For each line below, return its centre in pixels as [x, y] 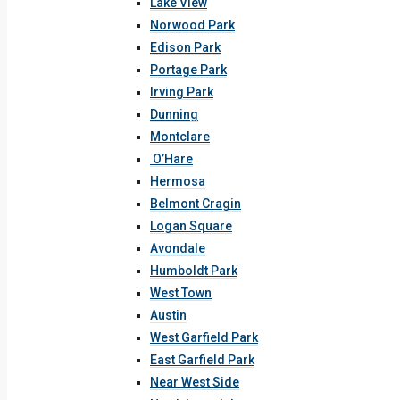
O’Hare [171, 159]
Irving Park [182, 92]
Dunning [174, 114]
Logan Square [191, 226]
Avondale [178, 248]
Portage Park [188, 70]
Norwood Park [192, 25]
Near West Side [195, 382]
